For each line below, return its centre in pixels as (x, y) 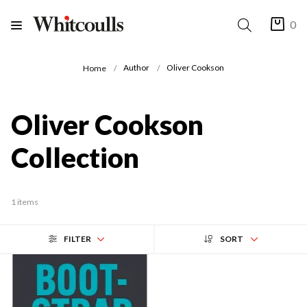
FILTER (77, 238)
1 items (25, 201)
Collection (75, 157)
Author (136, 68)
